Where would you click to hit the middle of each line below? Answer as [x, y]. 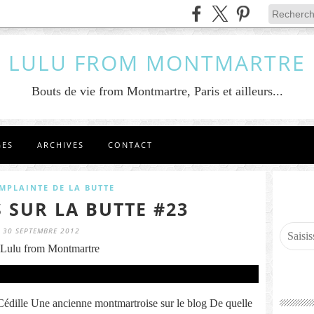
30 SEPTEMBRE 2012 [41, 231]
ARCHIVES [61, 145]
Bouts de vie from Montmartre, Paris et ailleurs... [157, 91]
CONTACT [130, 145]
